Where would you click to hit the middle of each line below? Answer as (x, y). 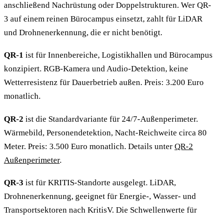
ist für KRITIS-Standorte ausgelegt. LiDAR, (100, 183)
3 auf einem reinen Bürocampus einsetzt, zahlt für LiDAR (103, 19)
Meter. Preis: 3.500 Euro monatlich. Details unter (89, 146)
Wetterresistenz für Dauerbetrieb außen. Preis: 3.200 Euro (104, 83)
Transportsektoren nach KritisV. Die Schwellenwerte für (100, 210)
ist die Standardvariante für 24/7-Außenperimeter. (111, 119)
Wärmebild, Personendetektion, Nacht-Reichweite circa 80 (105, 132)
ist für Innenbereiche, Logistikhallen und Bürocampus (118, 55)
